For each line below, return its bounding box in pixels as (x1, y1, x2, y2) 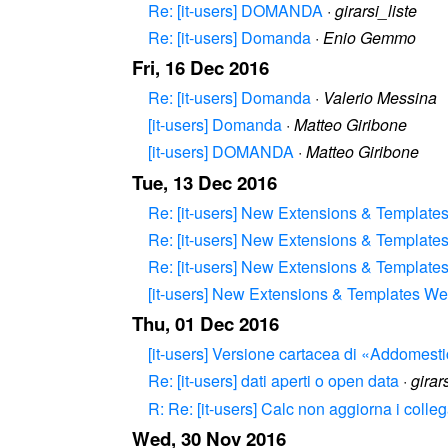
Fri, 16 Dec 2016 (132, 54, 269, 82)
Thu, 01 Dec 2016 (132, 310, 279, 338)
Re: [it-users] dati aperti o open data (148, 369, 399, 393)
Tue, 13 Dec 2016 (132, 168, 277, 196)
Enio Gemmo (323, 26, 416, 50)
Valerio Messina (323, 86, 437, 110)
